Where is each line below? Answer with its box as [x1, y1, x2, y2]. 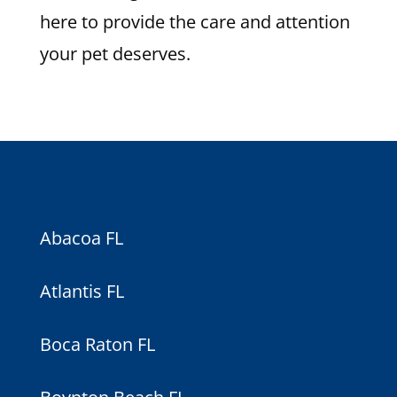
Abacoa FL [39, 225, 123, 250]
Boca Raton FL [39, 331, 155, 356]
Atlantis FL [39, 278, 124, 303]
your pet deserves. [39, 41, 191, 66]
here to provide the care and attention [39, 9, 350, 34]
